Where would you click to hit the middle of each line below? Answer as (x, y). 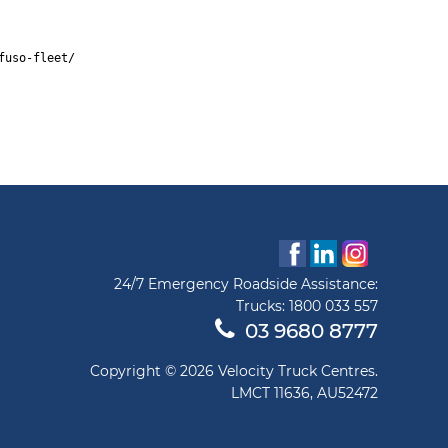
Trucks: (262, 305)
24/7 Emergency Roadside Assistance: (245, 283)
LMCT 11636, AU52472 (304, 392)
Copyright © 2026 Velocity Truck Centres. (233, 370)
